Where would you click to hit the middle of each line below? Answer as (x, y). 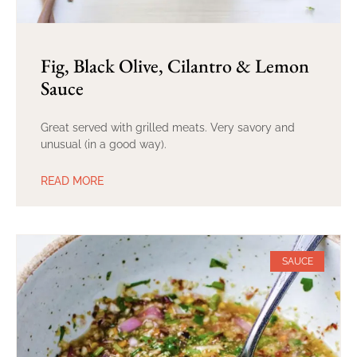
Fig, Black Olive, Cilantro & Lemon (175, 65)
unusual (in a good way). (104, 144)
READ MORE (72, 180)
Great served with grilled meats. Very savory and (168, 127)
